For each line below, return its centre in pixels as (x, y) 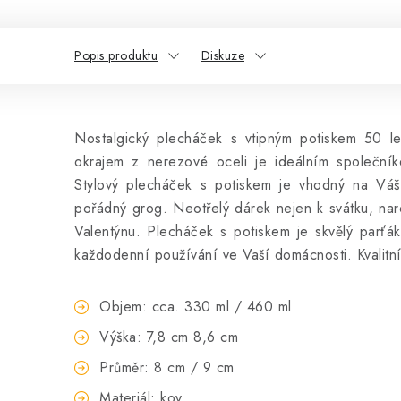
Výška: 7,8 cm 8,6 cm (169, 337)
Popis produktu (116, 55)
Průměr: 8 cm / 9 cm (167, 367)
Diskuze (222, 55)
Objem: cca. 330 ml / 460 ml (196, 307)
